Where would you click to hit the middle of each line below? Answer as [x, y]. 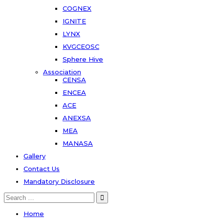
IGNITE [74, 21]
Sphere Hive [83, 59]
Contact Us [42, 168]
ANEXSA [77, 118]
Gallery [34, 156]
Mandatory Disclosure [59, 181]
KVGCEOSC [81, 46]
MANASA [78, 143]
